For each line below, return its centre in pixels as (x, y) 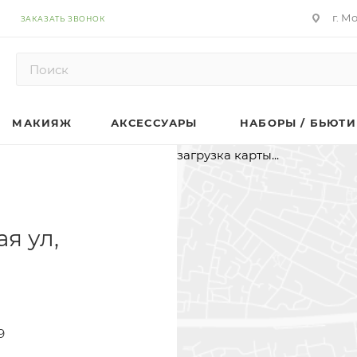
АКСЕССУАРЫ (154, 123)
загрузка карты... (228, 155)
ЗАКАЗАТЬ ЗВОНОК (63, 18)
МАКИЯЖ (42, 123)
